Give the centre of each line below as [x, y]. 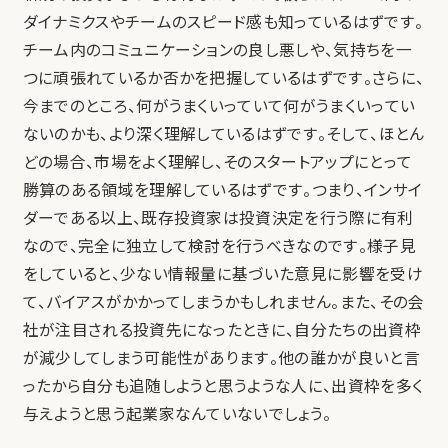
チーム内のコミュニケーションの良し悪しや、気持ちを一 [217, 50]
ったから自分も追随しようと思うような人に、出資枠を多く [223, 386]
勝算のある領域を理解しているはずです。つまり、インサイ [222, 190]
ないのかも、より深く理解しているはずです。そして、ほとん [223, 134]
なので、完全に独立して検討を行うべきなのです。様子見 [219, 246]
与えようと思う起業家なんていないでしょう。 [177, 414]
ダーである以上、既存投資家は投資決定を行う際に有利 [218, 218]
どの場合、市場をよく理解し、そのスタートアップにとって [217, 162]
